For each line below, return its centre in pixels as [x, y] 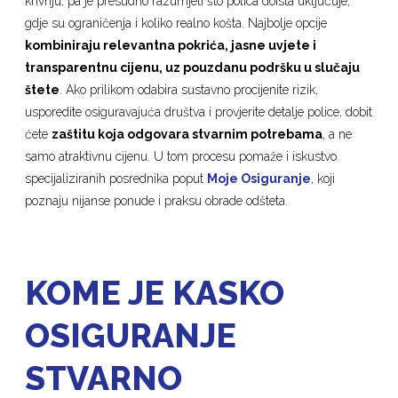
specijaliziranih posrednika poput [116, 178]
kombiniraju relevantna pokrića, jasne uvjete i [171, 45]
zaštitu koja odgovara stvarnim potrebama [187, 134]
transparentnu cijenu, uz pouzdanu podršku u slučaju [193, 67]
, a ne [338, 134]
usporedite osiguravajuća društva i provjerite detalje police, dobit [199, 111]
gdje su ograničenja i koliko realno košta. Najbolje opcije [176, 23]
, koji [323, 178]
